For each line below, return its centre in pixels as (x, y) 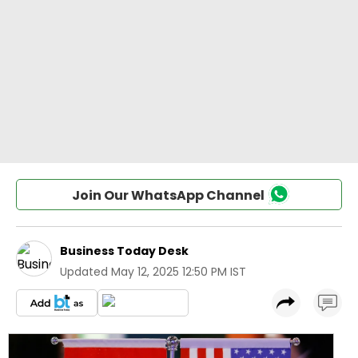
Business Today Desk (124, 251)
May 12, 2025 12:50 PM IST (179, 272)
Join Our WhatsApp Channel (168, 195)
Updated (84, 272)
